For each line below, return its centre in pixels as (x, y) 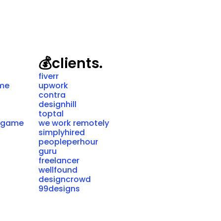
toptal (51, 114)
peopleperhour (68, 142)
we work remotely (74, 123)
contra (52, 95)
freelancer (59, 161)
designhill (57, 104)
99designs (59, 189)
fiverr (48, 76)
